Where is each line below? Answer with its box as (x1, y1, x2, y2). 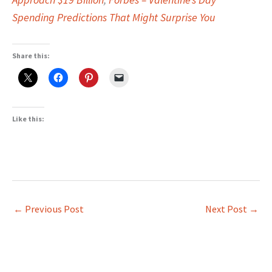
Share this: (12, 51, 50, 61)
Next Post (205, 203, 249, 216)
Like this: (12, 114, 44, 124)
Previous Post (23, 203, 84, 216)
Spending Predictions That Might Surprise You (12, 10, 216, 25)
